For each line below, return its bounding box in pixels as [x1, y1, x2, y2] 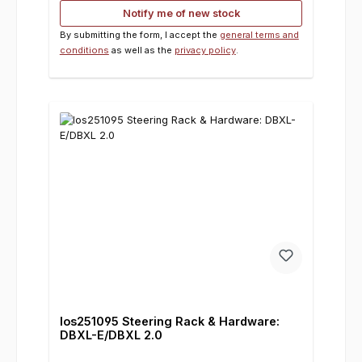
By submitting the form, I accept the [59, 28, 220, 40]
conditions [59, 44, 109, 56]
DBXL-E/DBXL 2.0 [59, 328, 162, 343]
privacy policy [174, 44, 236, 56]
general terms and [219, 28, 299, 40]
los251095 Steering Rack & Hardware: [59, 314, 280, 329]
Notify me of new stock [122, 6, 240, 19]
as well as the [108, 44, 175, 56]
